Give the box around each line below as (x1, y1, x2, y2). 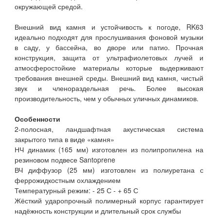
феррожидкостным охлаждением (15, 175, 121, 185)
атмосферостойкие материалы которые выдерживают (15, 63, 203, 73)
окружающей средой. (15, 1, 83, 12)
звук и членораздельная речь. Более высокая (15, 83, 203, 93)
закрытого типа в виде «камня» (15, 134, 114, 145)
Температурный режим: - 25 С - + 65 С (15, 185, 138, 196)
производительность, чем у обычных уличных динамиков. (15, 93, 199, 104)
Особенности (15, 114, 60, 124)
